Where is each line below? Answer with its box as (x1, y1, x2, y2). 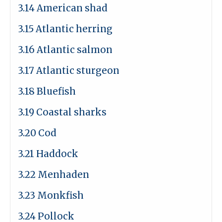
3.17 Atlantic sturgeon (18, 65, 119, 76)
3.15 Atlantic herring (18, 23, 112, 35)
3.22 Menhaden (18, 169, 89, 180)
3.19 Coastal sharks (18, 107, 107, 118)
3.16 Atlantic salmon (18, 44, 112, 55)
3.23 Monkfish (18, 190, 84, 201)
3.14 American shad (18, 2, 108, 14)
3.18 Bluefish (18, 86, 76, 97)
